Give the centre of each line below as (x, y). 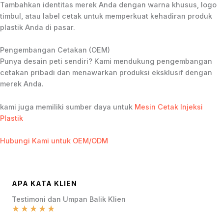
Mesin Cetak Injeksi (169, 107)
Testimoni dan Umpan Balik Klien (69, 200)
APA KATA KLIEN (44, 184)
